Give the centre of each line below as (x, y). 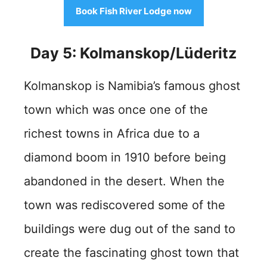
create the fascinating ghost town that (131, 252)
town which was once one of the (116, 109)
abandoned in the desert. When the (124, 181)
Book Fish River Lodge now (133, 11)
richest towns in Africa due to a (112, 133)
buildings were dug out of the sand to (130, 229)
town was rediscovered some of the (125, 205)
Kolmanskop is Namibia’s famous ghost (132, 86)
